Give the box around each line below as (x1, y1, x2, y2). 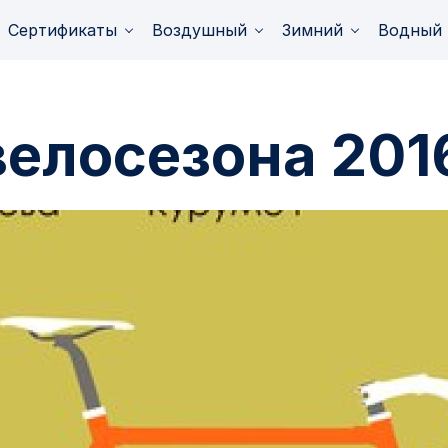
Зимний (282, 20, 348, 40)
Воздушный (152, 20, 252, 40)
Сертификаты (8, 20, 122, 40)
